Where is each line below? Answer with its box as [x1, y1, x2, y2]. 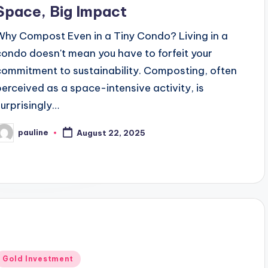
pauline [18, 127, 49, 138]
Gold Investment [2, 254, 74, 263]
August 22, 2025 [77, 127, 146, 138]
